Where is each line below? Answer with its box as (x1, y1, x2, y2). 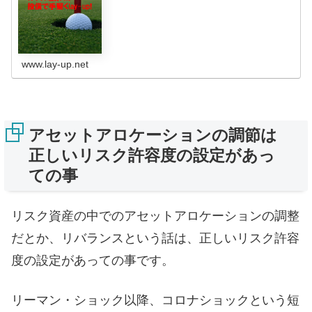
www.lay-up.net (22, 58, 89, 70)
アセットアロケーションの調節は (29, 125, 277, 144)
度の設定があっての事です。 (11, 253, 174, 267)
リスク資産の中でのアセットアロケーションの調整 (11, 208, 299, 223)
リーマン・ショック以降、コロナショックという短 (11, 293, 299, 308)
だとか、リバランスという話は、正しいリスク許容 (11, 231, 299, 245)
